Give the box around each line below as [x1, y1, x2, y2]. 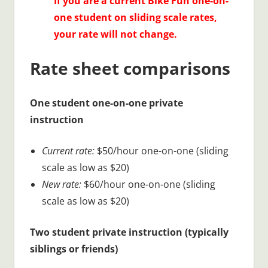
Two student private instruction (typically [29, 225, 229, 239]
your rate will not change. [53, 27, 177, 41]
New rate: [41, 177, 81, 191]
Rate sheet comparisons [29, 56, 230, 80]
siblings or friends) [29, 242, 118, 255]
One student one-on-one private [29, 96, 183, 109]
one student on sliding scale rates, [53, 10, 217, 24]
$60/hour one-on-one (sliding [81, 177, 215, 191]
